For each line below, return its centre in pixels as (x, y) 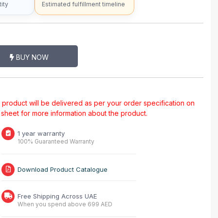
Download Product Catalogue (63, 169)
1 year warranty (41, 133)
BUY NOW (31, 57)
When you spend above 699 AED (65, 204)
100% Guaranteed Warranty (56, 141)
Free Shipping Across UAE (57, 196)
